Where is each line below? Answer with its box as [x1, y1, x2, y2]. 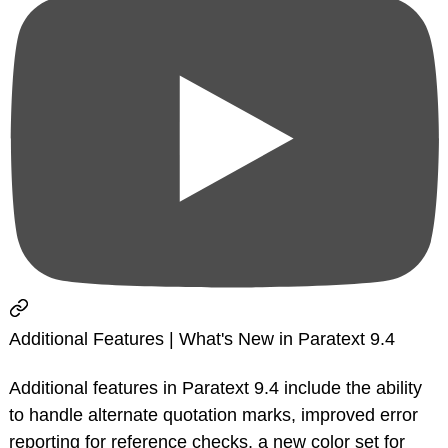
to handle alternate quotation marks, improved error [9, 405, 418, 426]
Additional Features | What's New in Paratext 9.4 [9, 329, 395, 350]
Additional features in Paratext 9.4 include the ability [9, 378, 422, 399]
